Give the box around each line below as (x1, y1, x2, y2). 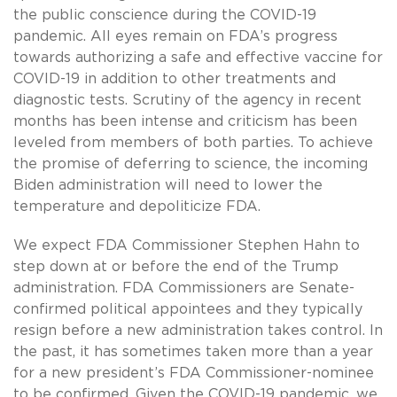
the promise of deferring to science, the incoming (13, 157, 368, 172)
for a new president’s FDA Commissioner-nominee (13, 366, 374, 381)
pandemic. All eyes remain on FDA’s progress (13, 29, 338, 44)
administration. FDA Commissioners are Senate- (13, 281, 354, 296)
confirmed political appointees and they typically (13, 302, 362, 317)
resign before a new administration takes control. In (13, 323, 383, 339)
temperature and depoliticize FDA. (13, 199, 261, 214)
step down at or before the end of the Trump (13, 260, 339, 275)
